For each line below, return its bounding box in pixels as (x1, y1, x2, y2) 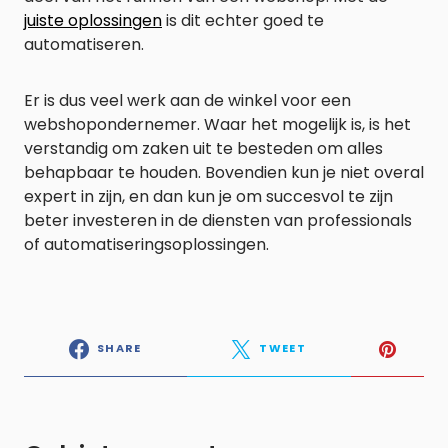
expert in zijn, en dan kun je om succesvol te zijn (24, 184, 393, 208)
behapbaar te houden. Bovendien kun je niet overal (24, 160, 424, 184)
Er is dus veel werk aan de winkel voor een (24, 88, 351, 112)
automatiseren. (24, 32, 144, 56)
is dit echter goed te (162, 8, 324, 32)
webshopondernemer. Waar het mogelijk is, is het (24, 112, 411, 136)
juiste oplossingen (24, 8, 162, 32)
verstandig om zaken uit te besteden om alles (24, 136, 383, 160)
